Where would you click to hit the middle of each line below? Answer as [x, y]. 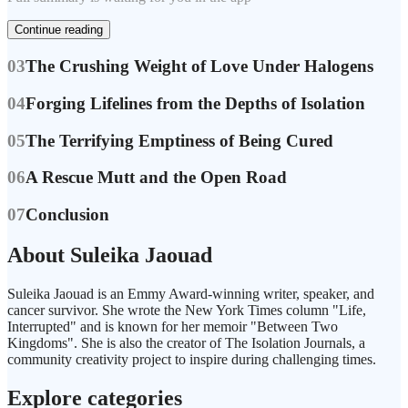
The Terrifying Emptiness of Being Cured [179, 140]
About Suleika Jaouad [110, 255]
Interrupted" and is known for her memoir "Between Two [173, 326]
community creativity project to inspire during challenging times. [192, 359]
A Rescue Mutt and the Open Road [156, 178]
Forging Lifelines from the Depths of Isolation [195, 103]
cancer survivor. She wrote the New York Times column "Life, [187, 310]
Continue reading [59, 30]
